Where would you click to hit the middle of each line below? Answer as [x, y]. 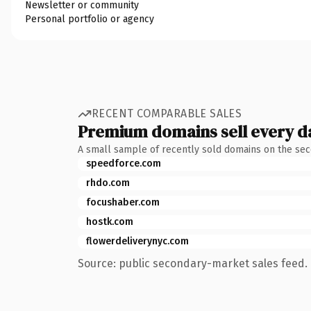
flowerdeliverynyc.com [137, 241]
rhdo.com [108, 183]
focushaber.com [123, 202]
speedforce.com [124, 163]
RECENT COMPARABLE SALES [167, 114]
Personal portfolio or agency [90, 19]
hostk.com [110, 221]
